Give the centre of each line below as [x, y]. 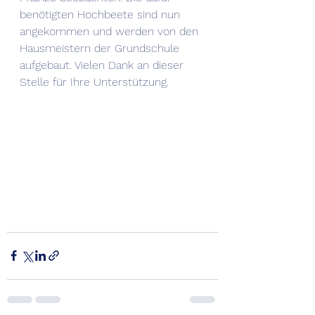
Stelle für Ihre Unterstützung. [94, 82]
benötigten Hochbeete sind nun [102, 14]
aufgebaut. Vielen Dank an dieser [103, 65]
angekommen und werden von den [111, 31]
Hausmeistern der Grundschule [101, 48]
